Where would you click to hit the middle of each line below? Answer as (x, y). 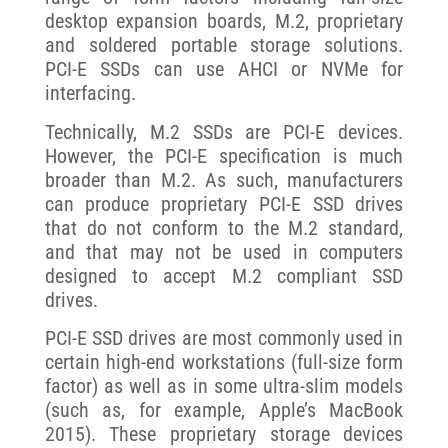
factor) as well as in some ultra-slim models (224, 386)
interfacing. (90, 93)
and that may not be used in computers (224, 251)
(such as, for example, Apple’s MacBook (224, 410)
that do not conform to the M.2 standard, (224, 227)
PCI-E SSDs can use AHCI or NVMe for (224, 69)
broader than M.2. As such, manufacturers (224, 179)
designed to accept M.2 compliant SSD (224, 275)
